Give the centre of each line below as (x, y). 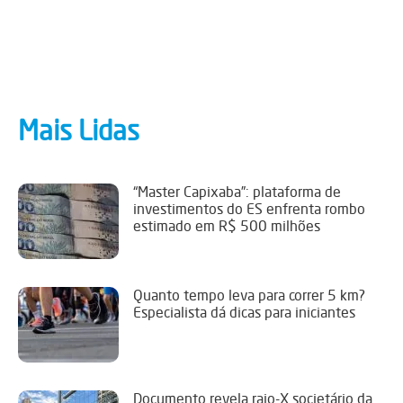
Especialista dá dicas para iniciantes (244, 313)
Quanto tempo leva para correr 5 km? (249, 296)
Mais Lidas (79, 131)
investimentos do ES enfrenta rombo (249, 209)
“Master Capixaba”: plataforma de (237, 192)
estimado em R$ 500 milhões (227, 226)
